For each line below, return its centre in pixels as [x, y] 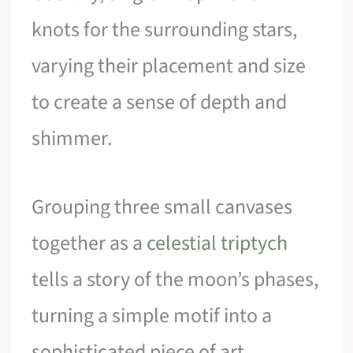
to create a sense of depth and [160, 102]
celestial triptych [217, 243]
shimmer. [72, 138]
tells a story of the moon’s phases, [175, 280]
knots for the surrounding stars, [165, 29]
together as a [89, 243]
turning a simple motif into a [152, 316]
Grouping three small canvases [162, 207]
